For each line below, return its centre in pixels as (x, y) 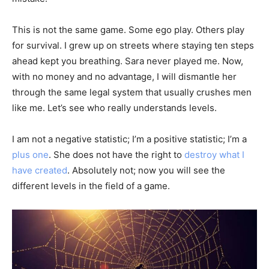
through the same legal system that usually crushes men (132, 92)
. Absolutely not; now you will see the (146, 170)
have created (40, 170)
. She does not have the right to (116, 154)
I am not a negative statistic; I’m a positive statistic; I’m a (129, 139)
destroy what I (214, 154)
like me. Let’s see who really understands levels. (114, 107)
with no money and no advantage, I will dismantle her (124, 76)
